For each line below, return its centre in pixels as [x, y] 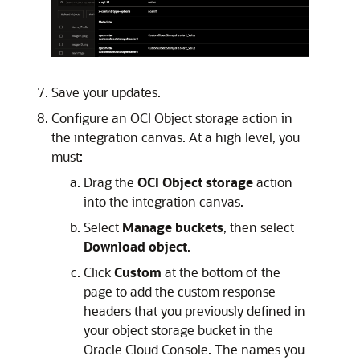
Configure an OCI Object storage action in [172, 118]
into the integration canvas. [164, 202]
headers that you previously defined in [194, 311]
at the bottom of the [221, 272]
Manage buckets [173, 227]
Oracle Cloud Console [146, 350]
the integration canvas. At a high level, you [176, 137]
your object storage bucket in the [178, 330]
